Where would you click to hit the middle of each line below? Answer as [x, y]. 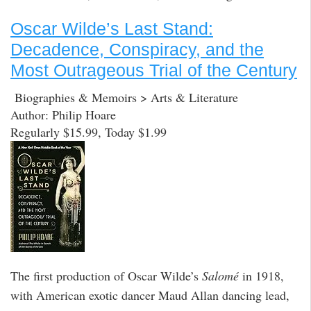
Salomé [220, 276]
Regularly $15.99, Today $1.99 [89, 132]
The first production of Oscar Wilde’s [106, 276]
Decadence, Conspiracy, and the [137, 50]
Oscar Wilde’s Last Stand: [112, 29]
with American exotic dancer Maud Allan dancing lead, [150, 295]
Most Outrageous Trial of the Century [154, 70]
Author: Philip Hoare [63, 114]
